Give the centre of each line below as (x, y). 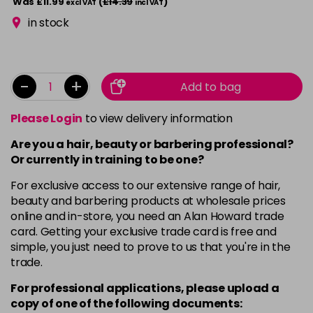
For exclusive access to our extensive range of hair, (145, 185)
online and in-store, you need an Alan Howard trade (147, 216)
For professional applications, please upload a (145, 288)
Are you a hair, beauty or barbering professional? (152, 144)
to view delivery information (158, 118)
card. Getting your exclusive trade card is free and (144, 232)
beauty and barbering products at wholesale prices (148, 201)
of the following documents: (160, 304)
